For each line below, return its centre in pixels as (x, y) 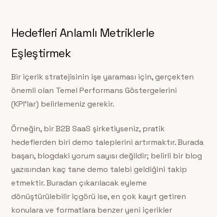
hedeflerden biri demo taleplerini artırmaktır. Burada (107, 142)
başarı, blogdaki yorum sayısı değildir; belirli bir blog (106, 155)
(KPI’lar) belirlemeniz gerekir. (62, 104)
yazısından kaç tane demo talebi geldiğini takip (99, 169)
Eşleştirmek (41, 53)
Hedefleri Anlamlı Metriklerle (83, 33)
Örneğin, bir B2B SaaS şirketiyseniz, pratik (88, 128)
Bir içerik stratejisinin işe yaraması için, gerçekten (102, 77)
